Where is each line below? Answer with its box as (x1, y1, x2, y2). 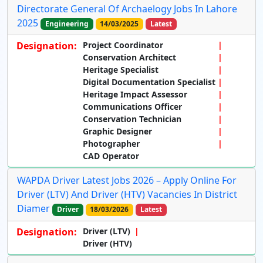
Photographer (83, 138, 140, 150)
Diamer (17, 202, 50, 215)
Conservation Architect (83, 52, 176, 63)
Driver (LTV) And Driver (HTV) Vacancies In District (17, 188, 237, 201)
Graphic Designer (83, 126, 152, 137)
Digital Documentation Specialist (83, 76, 215, 88)
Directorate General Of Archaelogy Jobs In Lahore (17, 2, 237, 16)
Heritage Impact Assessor (83, 89, 187, 100)
